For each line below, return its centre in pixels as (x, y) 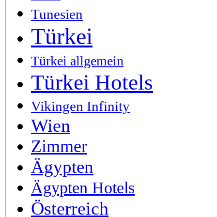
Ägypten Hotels (83, 188)
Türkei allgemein (77, 61)
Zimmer (59, 147)
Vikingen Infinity (80, 106)
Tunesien (57, 14)
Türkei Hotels (92, 83)
